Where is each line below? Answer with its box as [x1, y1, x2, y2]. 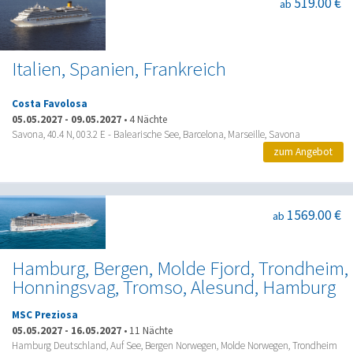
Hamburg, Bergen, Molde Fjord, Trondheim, [12, 255, 348, 281]
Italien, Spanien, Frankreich [12, 57, 226, 82]
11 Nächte [129, 323, 173, 337]
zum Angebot [273, 145, 333, 159]
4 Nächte [129, 112, 167, 126]
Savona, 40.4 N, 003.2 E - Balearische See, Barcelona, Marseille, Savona [12, 127, 300, 141]
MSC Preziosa [12, 308, 78, 322]
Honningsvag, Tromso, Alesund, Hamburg [12, 274, 336, 299]
